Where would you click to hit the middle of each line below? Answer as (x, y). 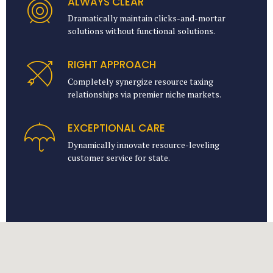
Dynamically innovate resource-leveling (144, 144)
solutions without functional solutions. (142, 31)
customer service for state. (119, 157)
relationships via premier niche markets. (145, 94)
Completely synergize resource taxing (141, 82)
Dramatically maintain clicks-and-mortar (147, 18)
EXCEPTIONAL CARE (117, 128)
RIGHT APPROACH (112, 65)
